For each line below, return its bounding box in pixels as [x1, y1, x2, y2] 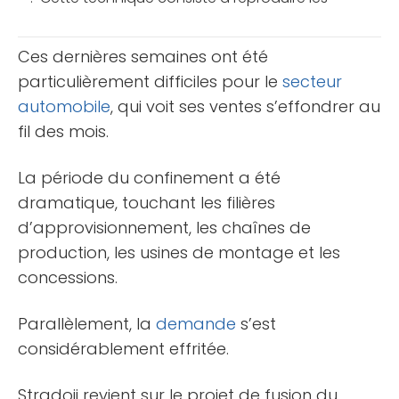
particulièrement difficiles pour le [18, 69, 282, 93]
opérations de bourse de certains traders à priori [28, 9, 366, 30]
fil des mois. [18, 119, 109, 142]
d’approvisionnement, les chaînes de [18, 216, 311, 239]
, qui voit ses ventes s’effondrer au [110, 94, 380, 118]
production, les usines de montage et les [18, 240, 340, 264]
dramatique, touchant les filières [18, 191, 275, 214]
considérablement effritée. [18, 337, 229, 360]
